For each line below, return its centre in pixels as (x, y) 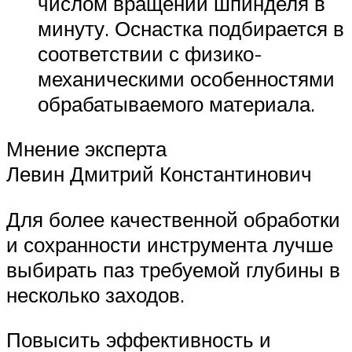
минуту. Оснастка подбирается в (191, 28)
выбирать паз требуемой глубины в (173, 269)
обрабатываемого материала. (176, 103)
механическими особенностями (186, 78)
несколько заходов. (95, 294)
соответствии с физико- (150, 53)
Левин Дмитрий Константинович (159, 174)
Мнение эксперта (86, 149)
